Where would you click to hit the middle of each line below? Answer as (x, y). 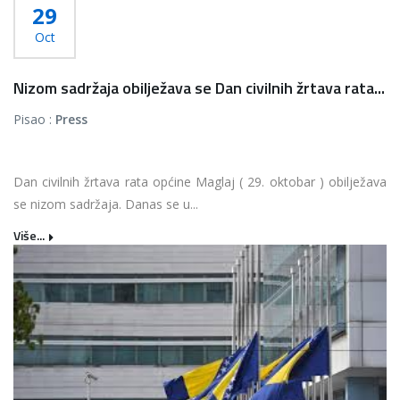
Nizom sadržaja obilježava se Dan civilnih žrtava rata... (199, 88)
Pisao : (34, 119)
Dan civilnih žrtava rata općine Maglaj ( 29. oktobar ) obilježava (200, 182)
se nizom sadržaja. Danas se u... (106, 204)
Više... (29, 235)
